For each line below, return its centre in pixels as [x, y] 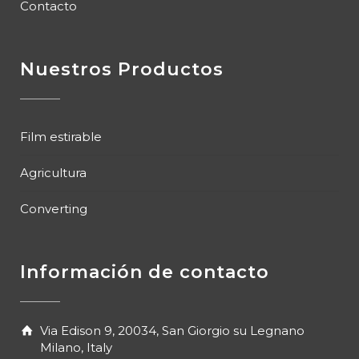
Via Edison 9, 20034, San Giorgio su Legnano [172, 331]
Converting [54, 209]
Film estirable [61, 137]
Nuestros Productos [122, 69]
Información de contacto [145, 272]
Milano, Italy [76, 347]
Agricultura [53, 173]
